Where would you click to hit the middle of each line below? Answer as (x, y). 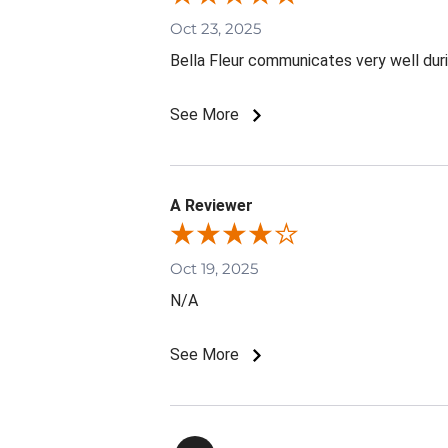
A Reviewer (211, 205)
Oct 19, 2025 (214, 268)
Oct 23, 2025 (215, 28)
